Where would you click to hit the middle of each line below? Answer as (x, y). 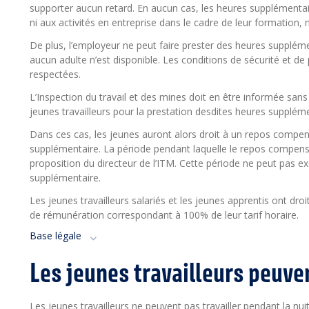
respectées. (55, 74)
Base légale (56, 236)
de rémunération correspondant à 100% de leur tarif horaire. (164, 215)
